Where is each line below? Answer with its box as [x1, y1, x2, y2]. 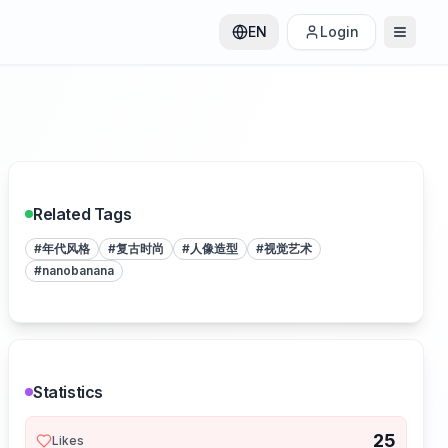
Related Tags [33, 204, 132, 224]
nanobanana [42, 263, 114, 278]
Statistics [33, 382, 103, 402]
